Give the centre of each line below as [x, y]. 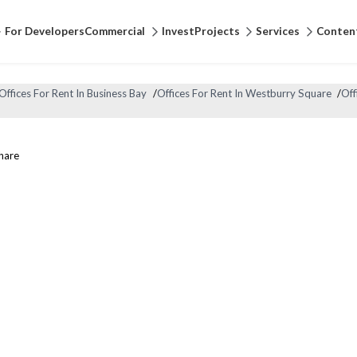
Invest [178, 31]
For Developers [44, 31]
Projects [217, 31]
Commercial [114, 31]
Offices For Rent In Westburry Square [244, 94]
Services [278, 31]
